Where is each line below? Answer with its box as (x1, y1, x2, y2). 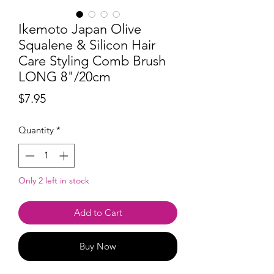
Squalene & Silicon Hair (18, 37, 155, 54)
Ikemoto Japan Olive (18, 21, 141, 38)
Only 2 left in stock (18, 174, 89, 186)
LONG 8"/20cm (18, 68, 111, 86)
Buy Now (80, 240, 116, 252)
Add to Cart (73, 206, 122, 218)
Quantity (18, 124, 54, 136)
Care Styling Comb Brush (18, 53, 166, 70)
